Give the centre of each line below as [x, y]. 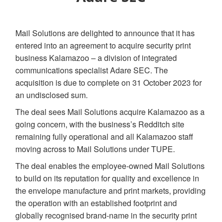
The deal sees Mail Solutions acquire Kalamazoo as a [110, 111]
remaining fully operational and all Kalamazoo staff [105, 136]
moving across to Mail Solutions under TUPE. [95, 149]
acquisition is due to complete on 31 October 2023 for [109, 82]
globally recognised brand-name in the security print [106, 215]
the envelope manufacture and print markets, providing [111, 190]
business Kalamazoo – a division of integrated [96, 57]
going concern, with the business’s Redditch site [100, 124]
